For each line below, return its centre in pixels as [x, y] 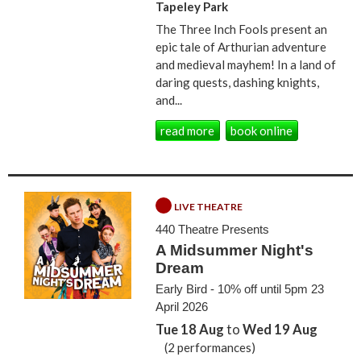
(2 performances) [208, 347]
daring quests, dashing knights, [238, 83]
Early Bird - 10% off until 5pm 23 [240, 288]
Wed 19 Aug [280, 329]
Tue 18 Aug [190, 329]
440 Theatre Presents [213, 230]
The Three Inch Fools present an [242, 29]
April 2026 [182, 306]
